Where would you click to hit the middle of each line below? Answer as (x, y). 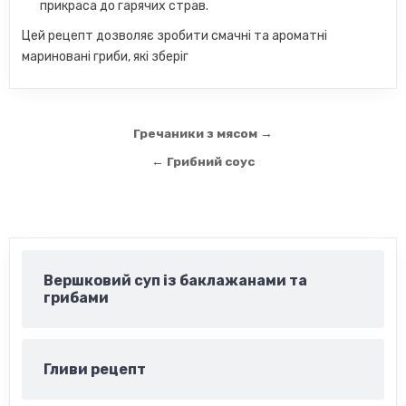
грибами (77, 298)
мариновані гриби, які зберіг (106, 57)
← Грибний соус (203, 161)
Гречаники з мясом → (203, 133)
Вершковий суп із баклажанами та (176, 280)
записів (60, 161)
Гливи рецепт (95, 369)
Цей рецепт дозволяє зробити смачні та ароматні (175, 36)
